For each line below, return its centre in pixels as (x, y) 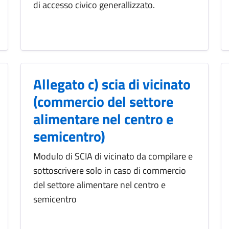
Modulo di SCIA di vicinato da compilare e (113, 156)
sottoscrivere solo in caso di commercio (110, 171)
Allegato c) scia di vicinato (112, 84)
